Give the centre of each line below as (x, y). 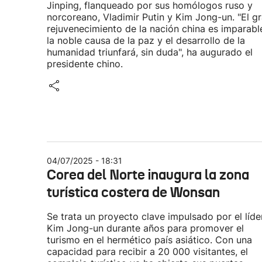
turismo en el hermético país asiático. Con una (149, 240)
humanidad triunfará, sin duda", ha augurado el (150, 52)
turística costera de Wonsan (133, 192)
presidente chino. (85, 64)
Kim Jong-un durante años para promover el (145, 228)
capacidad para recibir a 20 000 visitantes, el (147, 251)
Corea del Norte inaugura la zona (148, 175)
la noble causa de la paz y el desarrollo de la (146, 40)
